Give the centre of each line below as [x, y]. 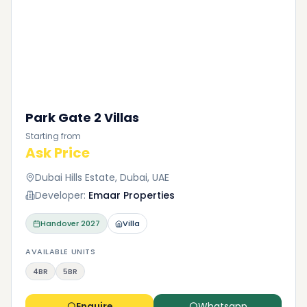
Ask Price [58, 153]
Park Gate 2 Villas [82, 118]
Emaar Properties [132, 195]
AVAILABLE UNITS [61, 251]
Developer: [60, 195]
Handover [60, 223]
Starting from [53, 136]
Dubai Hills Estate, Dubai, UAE [102, 177]
